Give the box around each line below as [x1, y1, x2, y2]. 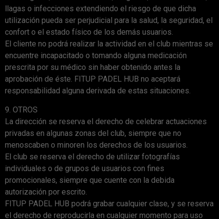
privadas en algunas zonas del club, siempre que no [5, 128, 181, 138]
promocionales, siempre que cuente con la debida [5, 175, 175, 185]
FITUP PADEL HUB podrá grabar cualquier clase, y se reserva [5, 198, 214, 208]
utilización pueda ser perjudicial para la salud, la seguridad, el [5, 16, 213, 25]
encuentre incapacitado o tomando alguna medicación [5, 51, 187, 61]
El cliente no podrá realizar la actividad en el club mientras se [5, 39, 213, 49]
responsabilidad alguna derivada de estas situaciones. [5, 86, 191, 96]
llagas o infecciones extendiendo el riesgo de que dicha [5, 4, 196, 14]
